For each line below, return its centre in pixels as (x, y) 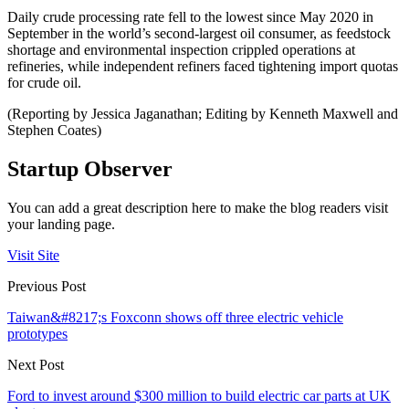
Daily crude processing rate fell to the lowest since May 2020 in (190, 17)
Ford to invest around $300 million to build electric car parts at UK (199, 396)
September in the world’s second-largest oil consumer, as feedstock (199, 34)
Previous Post (47, 287)
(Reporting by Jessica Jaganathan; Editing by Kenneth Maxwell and (203, 114)
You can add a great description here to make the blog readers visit (198, 208)
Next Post (36, 365)
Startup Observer (90, 169)
